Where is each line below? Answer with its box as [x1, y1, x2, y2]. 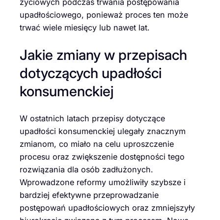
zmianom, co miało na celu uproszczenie [20, 138, 174, 149]
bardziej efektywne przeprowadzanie [20, 190, 159, 200]
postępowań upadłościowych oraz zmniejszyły [20, 202, 195, 213]
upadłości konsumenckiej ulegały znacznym [20, 126, 186, 136]
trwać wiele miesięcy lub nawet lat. [20, 23, 150, 33]
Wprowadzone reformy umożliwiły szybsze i [20, 177, 186, 187]
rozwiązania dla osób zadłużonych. [20, 164, 153, 174]
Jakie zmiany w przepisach [20, 46, 187, 63]
